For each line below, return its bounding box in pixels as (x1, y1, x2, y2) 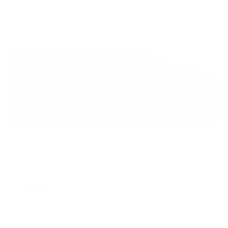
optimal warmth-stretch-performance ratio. (8, 161, 157, 170)
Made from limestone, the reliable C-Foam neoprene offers (8, 149, 217, 158)
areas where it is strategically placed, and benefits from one (8, 216, 220, 225)
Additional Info (80, 22, 148, 39)
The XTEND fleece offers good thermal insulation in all (8, 204, 204, 213)
